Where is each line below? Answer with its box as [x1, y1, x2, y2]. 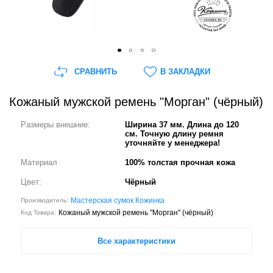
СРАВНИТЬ [74, 67, 117, 76]
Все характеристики [97, 236, 175, 246]
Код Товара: [21, 209, 57, 216]
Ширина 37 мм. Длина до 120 [125, 120, 239, 130]
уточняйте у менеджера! [125, 138, 221, 148]
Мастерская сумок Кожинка [71, 196, 165, 205]
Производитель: [21, 197, 69, 204]
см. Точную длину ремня [125, 129, 224, 139]
